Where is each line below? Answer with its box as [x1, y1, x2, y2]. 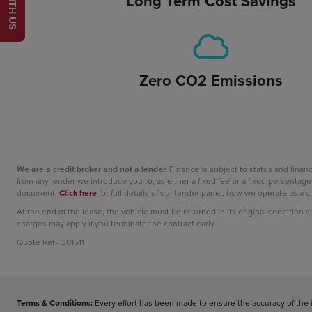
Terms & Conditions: [17, 296, 93, 309]
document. [17, 186, 59, 198]
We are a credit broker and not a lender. [17, 162, 167, 175]
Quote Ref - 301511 [17, 235, 84, 248]
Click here [59, 186, 97, 198]
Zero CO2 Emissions [139, 68, 283, 91]
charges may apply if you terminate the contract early [17, 217, 214, 229]
